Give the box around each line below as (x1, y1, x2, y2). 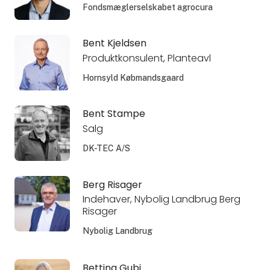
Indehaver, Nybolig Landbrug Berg (82, 192, 240, 207)
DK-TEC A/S (82, 143, 130, 154)
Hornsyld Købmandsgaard (82, 73, 184, 83)
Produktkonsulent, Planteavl (82, 51, 211, 66)
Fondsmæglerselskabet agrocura (82, 2, 213, 13)
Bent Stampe (82, 107, 145, 121)
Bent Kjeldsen (82, 36, 146, 51)
